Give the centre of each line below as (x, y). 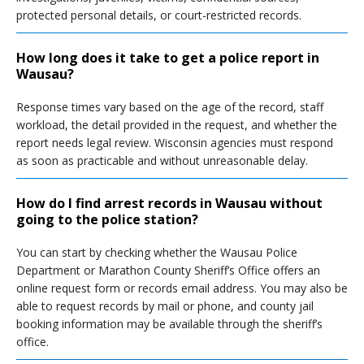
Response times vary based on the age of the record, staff (170, 107)
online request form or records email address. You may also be (182, 288)
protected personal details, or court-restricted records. (159, 15)
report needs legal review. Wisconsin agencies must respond (175, 143)
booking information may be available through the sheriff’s (169, 324)
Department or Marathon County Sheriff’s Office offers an (168, 270)
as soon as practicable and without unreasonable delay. (162, 160)
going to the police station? (107, 219)
